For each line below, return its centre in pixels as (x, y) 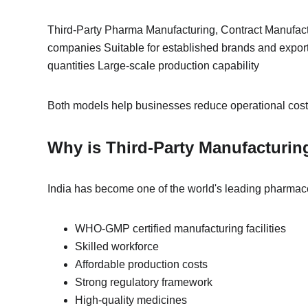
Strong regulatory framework (144, 282)
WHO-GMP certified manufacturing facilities (181, 229)
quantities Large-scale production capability (154, 66)
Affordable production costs (142, 264)
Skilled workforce (117, 246)
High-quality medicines (131, 300)
